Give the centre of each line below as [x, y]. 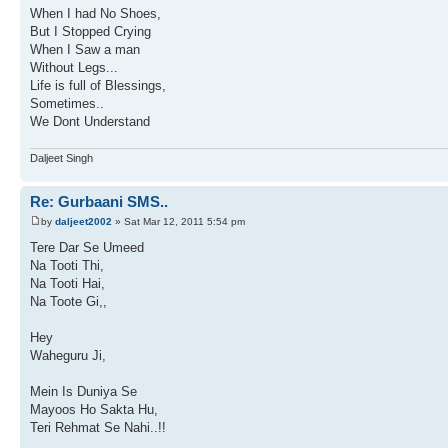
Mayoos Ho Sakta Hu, [94, 409]
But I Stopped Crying [90, 31]
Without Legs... [74, 67]
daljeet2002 [83, 221]
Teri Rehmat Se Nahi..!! [98, 427]
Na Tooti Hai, [67, 283]
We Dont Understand [90, 121]
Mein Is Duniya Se [83, 391]
